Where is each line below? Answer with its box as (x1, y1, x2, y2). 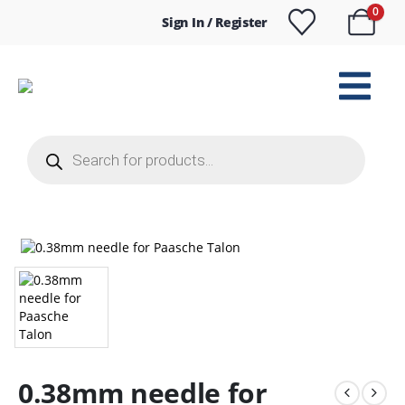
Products (26, 132, 80, 149)
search (26, 145, 67, 162)
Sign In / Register (162, 14, 268, 31)
